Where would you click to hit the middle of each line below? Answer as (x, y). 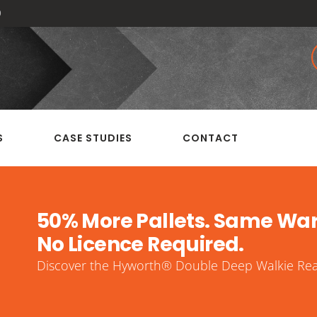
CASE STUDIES (93, 138)
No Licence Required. (140, 244)
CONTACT (211, 138)
